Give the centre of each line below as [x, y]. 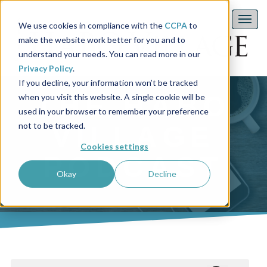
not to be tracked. [52, 125]
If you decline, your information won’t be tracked [108, 82]
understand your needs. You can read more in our [109, 54]
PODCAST [133, 167]
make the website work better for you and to [102, 39]
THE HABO [133, 106]
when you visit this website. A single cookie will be [111, 97]
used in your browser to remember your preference [113, 111]
